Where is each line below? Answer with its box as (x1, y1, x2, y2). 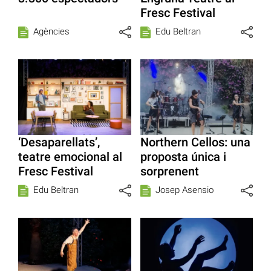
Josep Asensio (155, 184, 214, 195)
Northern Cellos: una (140, 134, 250, 149)
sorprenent (140, 163, 199, 178)
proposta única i (140, 149, 226, 164)
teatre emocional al (18, 149, 122, 164)
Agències (33, 26, 70, 38)
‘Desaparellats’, (18, 134, 100, 149)
